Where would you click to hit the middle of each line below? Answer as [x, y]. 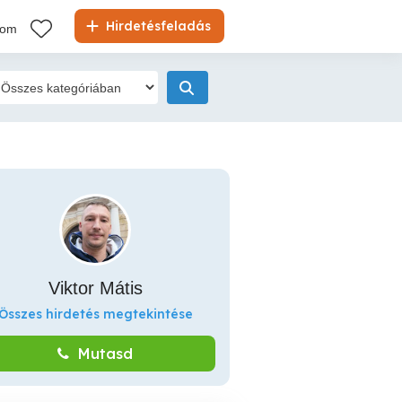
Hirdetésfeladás [157, 26]
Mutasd [105, 354]
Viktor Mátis [95, 288]
